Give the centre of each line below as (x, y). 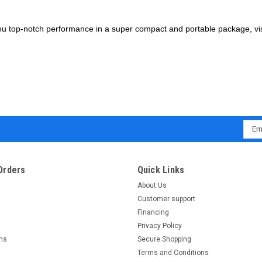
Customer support (166, 199)
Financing (153, 212)
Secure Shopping (164, 239)
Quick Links (161, 170)
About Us (152, 185)
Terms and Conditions (173, 252)
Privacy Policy (159, 225)
